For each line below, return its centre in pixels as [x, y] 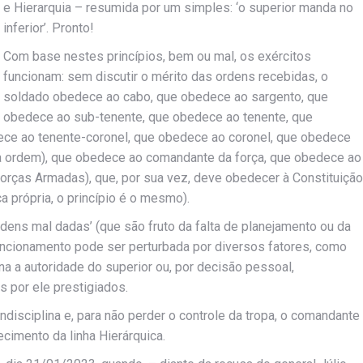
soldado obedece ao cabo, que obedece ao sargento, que [166, 97]
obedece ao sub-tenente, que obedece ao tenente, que [158, 117]
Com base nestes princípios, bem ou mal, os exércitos [157, 56]
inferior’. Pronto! [49, 28]
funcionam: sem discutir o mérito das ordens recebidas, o [166, 77]
